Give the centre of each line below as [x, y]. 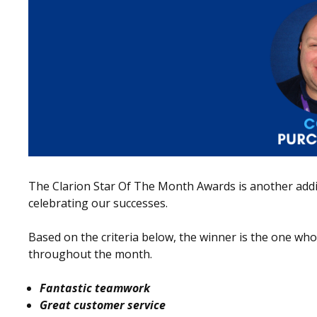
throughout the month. [90, 254]
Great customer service [103, 305]
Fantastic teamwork [95, 288]
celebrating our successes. [98, 203]
